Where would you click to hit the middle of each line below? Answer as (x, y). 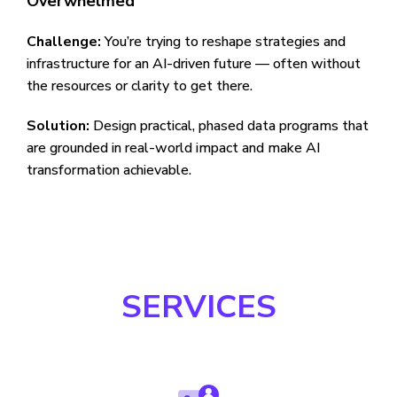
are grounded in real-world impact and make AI (173, 148)
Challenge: (64, 42)
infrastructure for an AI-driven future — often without (194, 64)
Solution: (58, 126)
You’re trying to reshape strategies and (223, 42)
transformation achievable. (109, 170)
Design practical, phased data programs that (229, 126)
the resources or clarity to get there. (140, 86)
